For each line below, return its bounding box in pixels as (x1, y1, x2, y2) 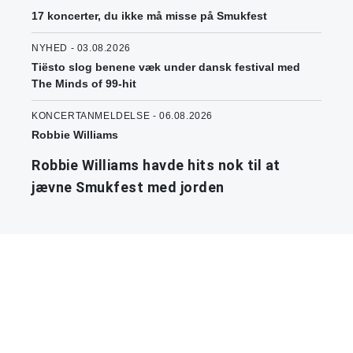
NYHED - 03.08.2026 (32, 43, 131, 54)
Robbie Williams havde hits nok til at (32, 157, 281, 174)
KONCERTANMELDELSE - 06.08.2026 (32, 110, 213, 122)
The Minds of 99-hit (32, 77, 136, 91)
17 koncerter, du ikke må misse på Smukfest (32, 9, 267, 23)
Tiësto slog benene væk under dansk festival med (32, 61, 300, 74)
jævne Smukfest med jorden (32, 179, 225, 196)
